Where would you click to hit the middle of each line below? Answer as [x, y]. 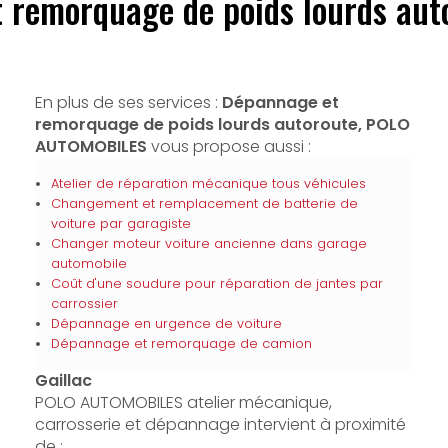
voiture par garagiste [120, 223]
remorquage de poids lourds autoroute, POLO [222, 124]
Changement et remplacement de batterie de [204, 203]
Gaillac [63, 380]
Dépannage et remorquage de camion [181, 343]
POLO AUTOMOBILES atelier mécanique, [183, 402]
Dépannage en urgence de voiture [166, 323]
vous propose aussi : [228, 146]
